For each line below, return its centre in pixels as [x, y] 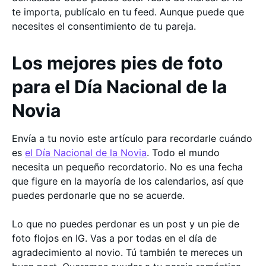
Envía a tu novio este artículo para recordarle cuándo [132, 138]
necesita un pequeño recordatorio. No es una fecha [127, 167]
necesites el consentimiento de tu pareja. [104, 26]
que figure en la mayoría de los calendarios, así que [128, 181]
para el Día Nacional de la [119, 87]
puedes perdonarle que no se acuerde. [98, 195]
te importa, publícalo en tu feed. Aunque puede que [128, 12]
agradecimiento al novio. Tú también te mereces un [127, 252]
